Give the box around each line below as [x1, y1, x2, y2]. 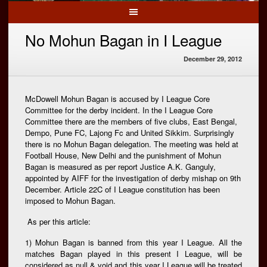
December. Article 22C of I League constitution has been [25, 183, 220, 195]
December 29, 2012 [184, 54, 242, 63]
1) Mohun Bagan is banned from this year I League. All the [25, 237, 242, 249]
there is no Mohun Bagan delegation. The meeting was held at [25, 138, 238, 150]
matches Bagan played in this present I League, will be [25, 248, 242, 260]
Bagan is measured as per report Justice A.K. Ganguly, [25, 160, 216, 172]
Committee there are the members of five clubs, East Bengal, [25, 115, 237, 127]
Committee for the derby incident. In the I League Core [25, 104, 213, 116]
